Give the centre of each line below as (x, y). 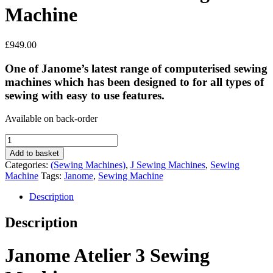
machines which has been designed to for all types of (134, 82)
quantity (20, 194)
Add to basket (34, 154)
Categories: (28, 165)
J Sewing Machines (168, 165)
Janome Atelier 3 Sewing (107, 255)
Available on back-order (51, 119)
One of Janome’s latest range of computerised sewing (136, 68)
